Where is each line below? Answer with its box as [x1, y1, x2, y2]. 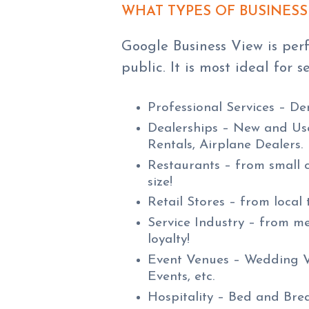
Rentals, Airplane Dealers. [148, 138, 303, 152]
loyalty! [148, 233, 190, 247]
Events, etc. [148, 270, 215, 283]
